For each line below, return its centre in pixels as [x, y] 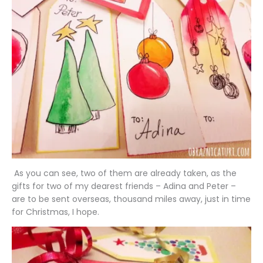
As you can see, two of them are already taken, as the [124, 173]
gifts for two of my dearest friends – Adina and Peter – [124, 186]
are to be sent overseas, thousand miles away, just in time [131, 199]
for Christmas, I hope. [55, 212]
